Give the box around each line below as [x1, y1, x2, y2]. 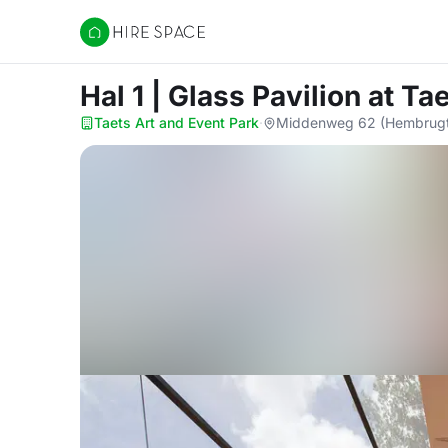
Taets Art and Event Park [94, 114, 259, 131]
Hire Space [79, 32, 162, 52]
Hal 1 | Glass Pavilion [80, 79, 368, 113]
